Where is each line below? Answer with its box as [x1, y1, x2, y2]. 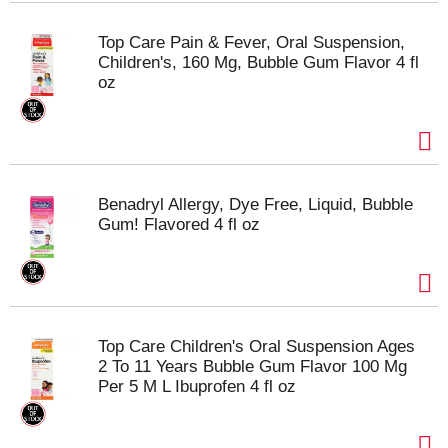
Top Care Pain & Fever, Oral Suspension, [98, 33, 405, 52]
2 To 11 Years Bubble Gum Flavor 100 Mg [98, 357, 407, 376]
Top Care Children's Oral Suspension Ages [98, 337, 415, 356]
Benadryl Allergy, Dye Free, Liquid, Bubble [98, 195, 413, 214]
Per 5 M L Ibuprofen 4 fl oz [98, 377, 296, 396]
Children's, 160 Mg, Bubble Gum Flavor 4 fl [98, 53, 419, 72]
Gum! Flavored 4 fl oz [98, 215, 260, 234]
